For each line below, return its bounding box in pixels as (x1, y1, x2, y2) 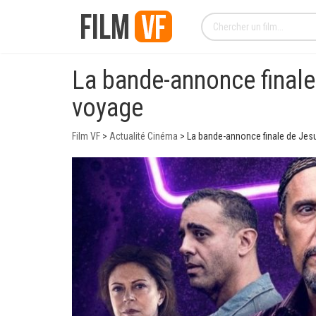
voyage (72, 93, 143, 123)
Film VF (72, 130, 100, 142)
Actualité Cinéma (109, 130, 178, 142)
